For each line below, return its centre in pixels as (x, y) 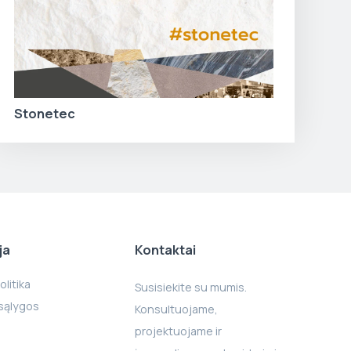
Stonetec (44, 113)
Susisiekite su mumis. (191, 287)
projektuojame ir (179, 331)
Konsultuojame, (177, 309)
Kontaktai (166, 250)
